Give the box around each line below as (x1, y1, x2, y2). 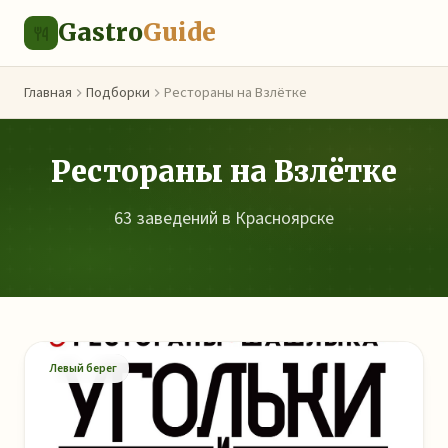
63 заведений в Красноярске (114, 206, 334, 231)
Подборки (86, 82, 150, 103)
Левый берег (49, 360, 117, 377)
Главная (24, 82, 72, 103)
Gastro (58, 17, 143, 48)
